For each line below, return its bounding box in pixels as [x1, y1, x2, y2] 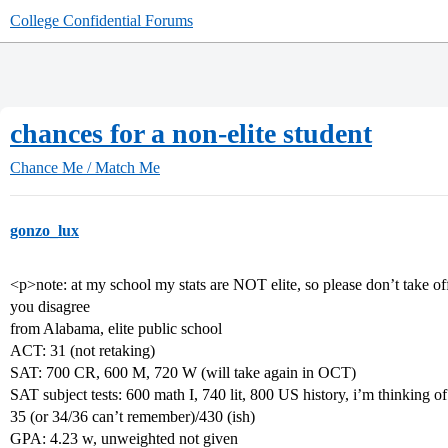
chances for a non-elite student [10, 118, 372, 149]
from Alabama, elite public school [10, 320, 222, 337]
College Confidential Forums [10, 12, 193, 29]
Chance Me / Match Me [10, 159, 160, 176]
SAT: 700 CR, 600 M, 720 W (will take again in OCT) [10, 364, 356, 381]
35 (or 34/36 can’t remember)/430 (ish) [10, 408, 255, 425]
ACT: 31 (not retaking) [10, 342, 155, 359]
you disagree [10, 298, 90, 315]
